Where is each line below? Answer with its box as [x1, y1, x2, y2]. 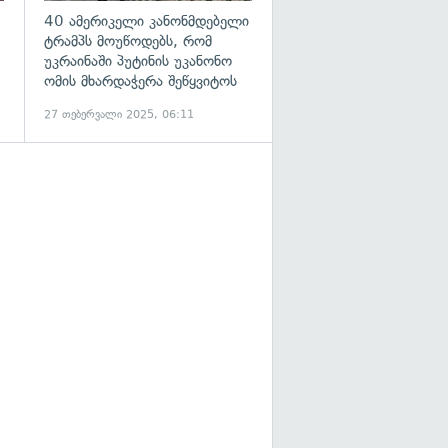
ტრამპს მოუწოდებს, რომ [44, 32, 212, 51]
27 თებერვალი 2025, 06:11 [44, 107, 194, 121]
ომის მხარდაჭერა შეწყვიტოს [44, 72, 237, 91]
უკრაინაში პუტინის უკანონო [44, 52, 232, 71]
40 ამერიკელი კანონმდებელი [44, 12, 249, 31]
